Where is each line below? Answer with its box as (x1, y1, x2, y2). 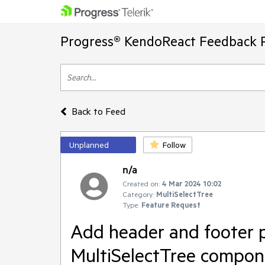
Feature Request (141, 200, 201, 209)
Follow (163, 140, 186, 150)
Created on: (122, 179, 160, 188)
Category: (122, 189, 154, 199)
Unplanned (69, 140, 109, 150)
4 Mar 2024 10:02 (162, 179, 221, 188)
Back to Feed (71, 105, 125, 117)
